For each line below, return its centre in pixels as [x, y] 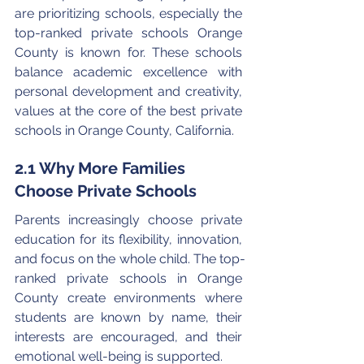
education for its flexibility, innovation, [130, 239]
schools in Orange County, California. [124, 130]
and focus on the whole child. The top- [130, 258]
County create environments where [130, 297]
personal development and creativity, [130, 91]
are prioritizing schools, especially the [130, 13]
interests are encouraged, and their [130, 336]
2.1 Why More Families [102, 168]
